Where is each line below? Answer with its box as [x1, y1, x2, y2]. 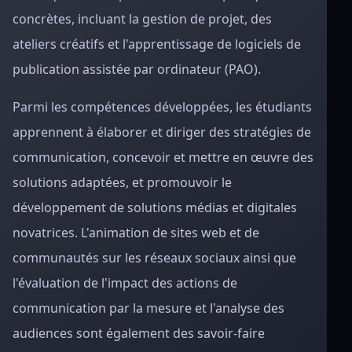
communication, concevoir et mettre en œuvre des [13, 148, 313, 166]
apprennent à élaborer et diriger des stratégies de [13, 123, 311, 141]
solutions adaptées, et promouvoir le [13, 174, 232, 191]
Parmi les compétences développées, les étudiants [13, 98, 312, 115]
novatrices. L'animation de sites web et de [13, 224, 259, 241]
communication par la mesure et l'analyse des [13, 299, 284, 317]
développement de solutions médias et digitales [13, 199, 297, 216]
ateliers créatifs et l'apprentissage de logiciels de [13, 35, 301, 53]
